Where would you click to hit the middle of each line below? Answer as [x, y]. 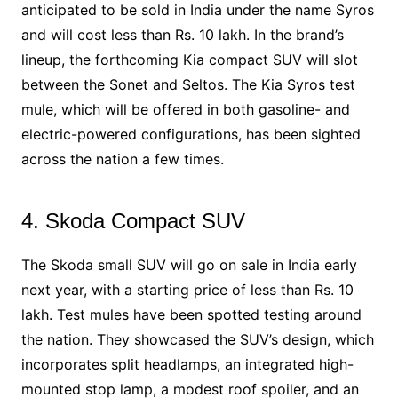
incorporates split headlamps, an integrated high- [187, 364]
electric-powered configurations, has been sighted [191, 134]
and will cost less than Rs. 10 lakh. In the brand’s [182, 34]
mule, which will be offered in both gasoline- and [185, 109]
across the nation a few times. [122, 159]
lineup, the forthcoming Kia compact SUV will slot [189, 59]
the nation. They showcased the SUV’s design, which [197, 339]
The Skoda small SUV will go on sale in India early [189, 264]
